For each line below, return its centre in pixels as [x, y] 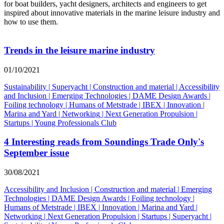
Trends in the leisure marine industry [79, 50]
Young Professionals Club [75, 122]
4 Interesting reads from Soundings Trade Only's [104, 142]
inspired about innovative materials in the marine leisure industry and [112, 13]
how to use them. [31, 22]
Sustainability [25, 86]
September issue [36, 153]
